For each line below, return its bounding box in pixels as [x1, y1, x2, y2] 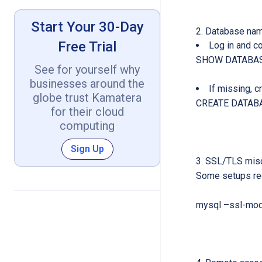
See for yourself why [35, 62, 140, 77]
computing [60, 118, 115, 133]
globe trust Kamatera [33, 90, 142, 105]
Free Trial [58, 38, 116, 55]
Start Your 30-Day [30, 18, 144, 35]
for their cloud [50, 104, 124, 119]
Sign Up [70, 143, 104, 154]
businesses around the [30, 76, 144, 91]
